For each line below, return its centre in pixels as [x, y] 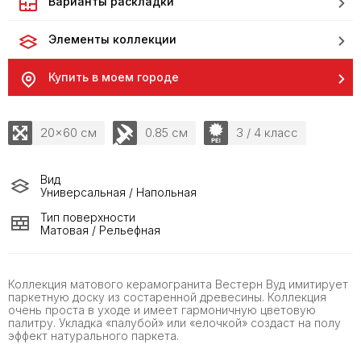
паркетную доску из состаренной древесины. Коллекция [167, 297]
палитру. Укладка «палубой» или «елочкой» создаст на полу [174, 323]
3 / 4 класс [267, 133]
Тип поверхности [88, 217]
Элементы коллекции [112, 39]
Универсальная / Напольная [118, 192]
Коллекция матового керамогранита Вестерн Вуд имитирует [178, 284]
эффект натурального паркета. [93, 336]
